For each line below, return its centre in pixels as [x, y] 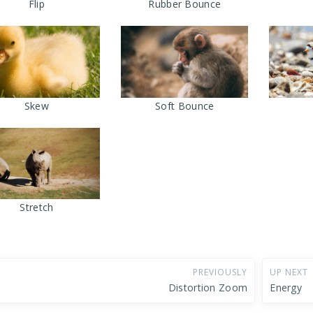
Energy [286, 288]
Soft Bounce [185, 105]
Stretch [37, 208]
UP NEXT [289, 272]
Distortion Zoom [208, 288]
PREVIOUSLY [220, 272]
